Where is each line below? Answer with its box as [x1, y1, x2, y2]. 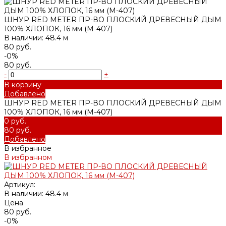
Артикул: [4, 180, 35, 189]
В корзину [4, 80, 41, 89]
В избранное [4, 143, 51, 153]
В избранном [4, 152, 52, 162]
